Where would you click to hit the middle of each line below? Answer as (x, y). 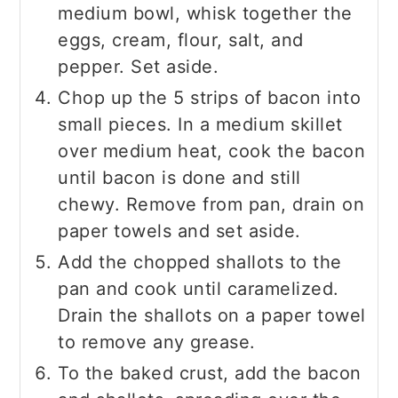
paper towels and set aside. (179, 231)
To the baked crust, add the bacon (210, 373)
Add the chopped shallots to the (200, 262)
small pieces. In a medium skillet (200, 124)
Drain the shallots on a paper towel (212, 315)
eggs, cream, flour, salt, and (181, 40)
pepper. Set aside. (139, 66)
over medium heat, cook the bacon (212, 151)
